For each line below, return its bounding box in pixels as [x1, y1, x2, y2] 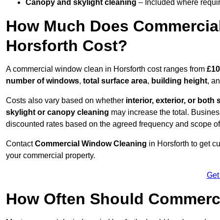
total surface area [83, 77, 147, 85]
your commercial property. [6, 151, 95, 160]
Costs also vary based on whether [6, 96, 126, 105]
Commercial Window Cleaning [35, 139, 149, 148]
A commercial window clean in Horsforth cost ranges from [6, 65, 207, 74]
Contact [6, 139, 35, 148]
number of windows [6, 77, 79, 85]
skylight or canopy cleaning [6, 108, 109, 117]
